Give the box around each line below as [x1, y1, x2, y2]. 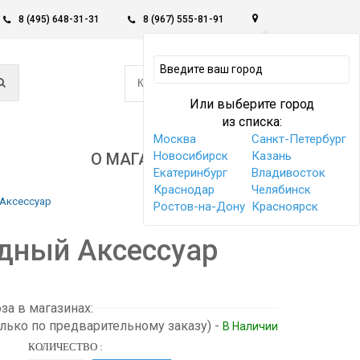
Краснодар [153, 182, 215, 197]
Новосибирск [153, 149, 228, 163]
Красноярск [252, 199, 318, 214]
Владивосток [252, 166, 325, 180]
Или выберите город [189, 96, 314, 112]
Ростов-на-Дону [153, 199, 245, 214]
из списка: [221, 114, 282, 129]
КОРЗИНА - [137, 77, 194, 89]
